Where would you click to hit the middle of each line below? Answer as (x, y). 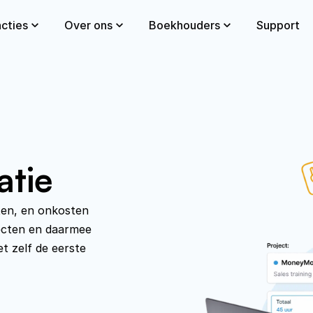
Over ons (88, 25)
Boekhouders (184, 25)
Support (278, 25)
